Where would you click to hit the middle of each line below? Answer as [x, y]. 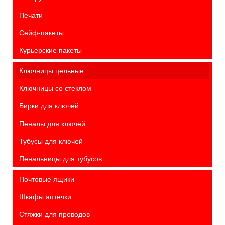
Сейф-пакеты [41, 32]
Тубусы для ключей [51, 141]
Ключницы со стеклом [55, 88]
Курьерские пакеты [50, 50]
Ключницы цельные [51, 71]
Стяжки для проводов [54, 214]
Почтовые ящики [47, 179]
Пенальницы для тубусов [61, 158]
